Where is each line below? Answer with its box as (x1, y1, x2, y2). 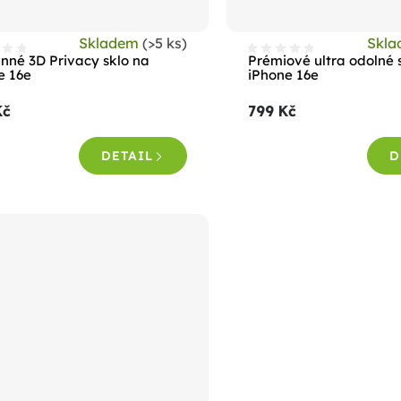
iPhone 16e (248, 66, 320, 84)
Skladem (79, 34, 143, 53)
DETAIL (101, 148, 154, 165)
